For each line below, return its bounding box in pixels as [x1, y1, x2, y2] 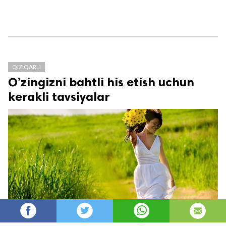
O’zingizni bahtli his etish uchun [8, 75, 194, 90]
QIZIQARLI [12, 63, 41, 71]
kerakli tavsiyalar [8, 89, 110, 104]
